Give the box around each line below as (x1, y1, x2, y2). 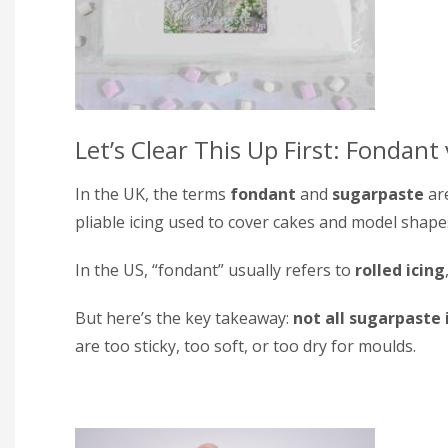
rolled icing (355, 258, 445, 281)
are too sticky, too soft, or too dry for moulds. (75, 334, 416, 357)
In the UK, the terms (75, 182, 230, 205)
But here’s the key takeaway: (75, 306, 293, 329)
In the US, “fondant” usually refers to (75, 258, 355, 281)
